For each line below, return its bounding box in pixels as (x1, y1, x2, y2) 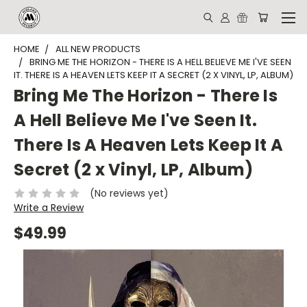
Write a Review (14, 200, 84, 214)
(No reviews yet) (89, 186, 169, 200)
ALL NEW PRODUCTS (56, 42, 140, 56)
